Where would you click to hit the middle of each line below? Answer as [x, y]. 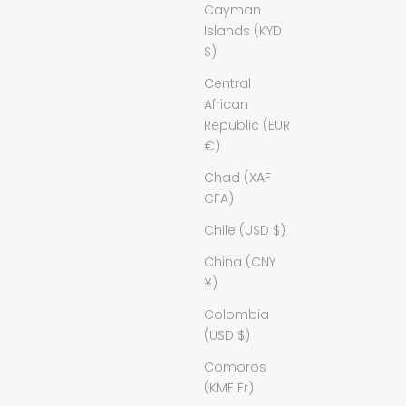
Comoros [235, 367]
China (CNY [240, 261]
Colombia [237, 314]
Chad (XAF [237, 177]
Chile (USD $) [245, 230]
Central [227, 83]
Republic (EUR [247, 125]
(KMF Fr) [229, 387]
